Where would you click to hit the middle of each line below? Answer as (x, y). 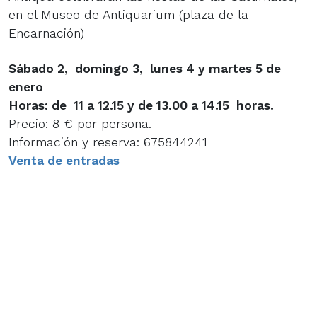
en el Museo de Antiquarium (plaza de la (128, 15)
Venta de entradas (64, 160)
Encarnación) (46, 33)
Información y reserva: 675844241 (108, 142)
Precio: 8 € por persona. (80, 123)
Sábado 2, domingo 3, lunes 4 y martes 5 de (145, 68)
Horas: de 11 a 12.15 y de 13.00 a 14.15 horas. (145, 105)
